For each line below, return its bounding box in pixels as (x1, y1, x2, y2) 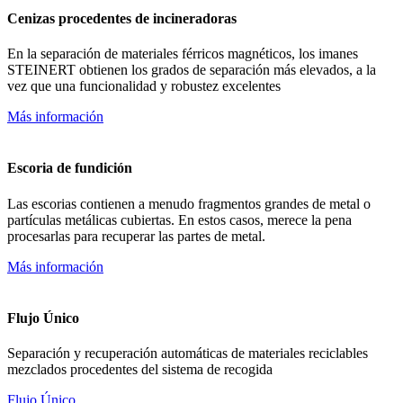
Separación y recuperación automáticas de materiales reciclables (7, 345, 368, 362)
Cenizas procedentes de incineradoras (7, 10, 237, 26)
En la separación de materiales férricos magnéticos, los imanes (7, 46, 358, 62)
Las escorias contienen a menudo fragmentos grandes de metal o (7, 195, 371, 211)
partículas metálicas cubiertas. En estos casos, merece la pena (7, 211, 352, 228)
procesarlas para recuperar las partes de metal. (7, 228, 265, 244)
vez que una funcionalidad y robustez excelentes (7, 78, 281, 94)
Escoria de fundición (7, 160, 132, 176)
